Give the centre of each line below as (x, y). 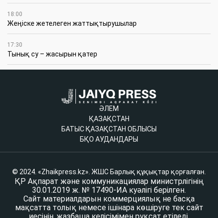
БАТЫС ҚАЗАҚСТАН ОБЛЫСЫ (109, 129)
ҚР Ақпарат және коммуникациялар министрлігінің (109, 181)
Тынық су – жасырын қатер (52, 54)
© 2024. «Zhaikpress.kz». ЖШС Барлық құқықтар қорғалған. (109, 172)
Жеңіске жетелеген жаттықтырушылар (72, 23)
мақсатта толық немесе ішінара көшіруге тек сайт (109, 207)
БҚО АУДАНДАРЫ (109, 139)
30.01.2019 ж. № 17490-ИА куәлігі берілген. (109, 190)
